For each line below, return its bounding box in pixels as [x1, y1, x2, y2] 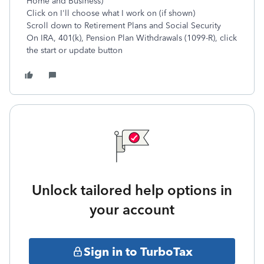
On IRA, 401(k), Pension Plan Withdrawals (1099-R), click [27, 33, 237, 43]
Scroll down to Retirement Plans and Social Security [27, 21, 221, 31]
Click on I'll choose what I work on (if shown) [27, 8, 195, 18]
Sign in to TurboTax [83, 244, 193, 259]
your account [90, 201, 174, 218]
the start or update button [27, 45, 123, 55]
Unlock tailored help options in [32, 181, 232, 199]
